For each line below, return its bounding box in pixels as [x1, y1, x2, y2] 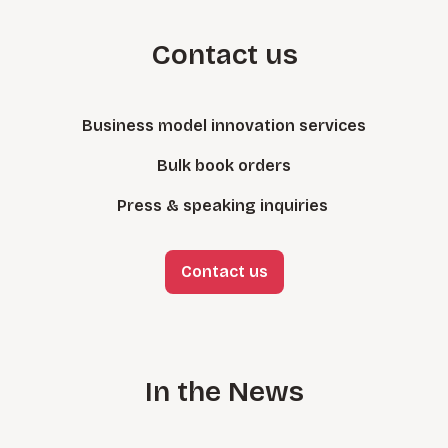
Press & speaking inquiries [116, 196, 332, 216]
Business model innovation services [82, 116, 366, 136]
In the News [144, 375, 304, 410]
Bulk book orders [157, 156, 291, 176]
